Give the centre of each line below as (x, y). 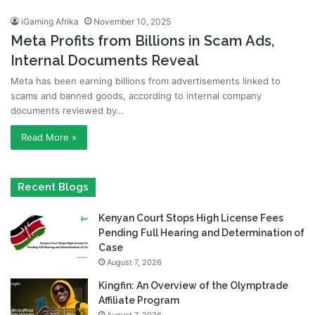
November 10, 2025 (132, 21)
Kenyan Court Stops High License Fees (191, 218)
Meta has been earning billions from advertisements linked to (146, 81)
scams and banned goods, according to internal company (136, 95)
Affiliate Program (139, 300)
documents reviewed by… (67, 110)
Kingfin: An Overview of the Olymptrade (193, 285)
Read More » (49, 137)
